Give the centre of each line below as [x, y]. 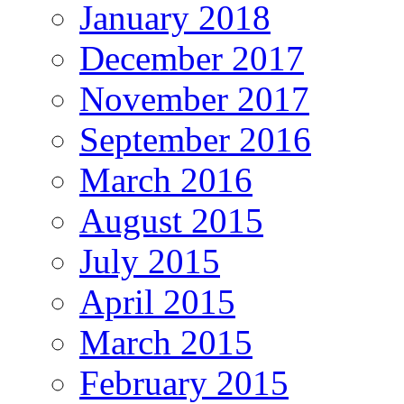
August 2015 [171, 221]
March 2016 [166, 180]
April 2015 [157, 302]
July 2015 [150, 262]
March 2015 [166, 343]
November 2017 [194, 99]
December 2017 [192, 59]
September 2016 [195, 140]
